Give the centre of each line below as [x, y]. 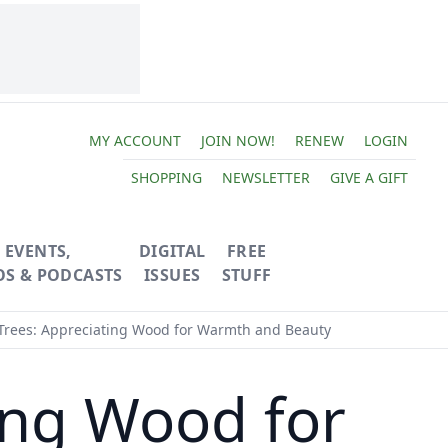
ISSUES [172, 275]
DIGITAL [172, 251]
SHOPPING [166, 177]
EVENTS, [38, 251]
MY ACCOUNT [134, 140]
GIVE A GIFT [368, 177]
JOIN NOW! [237, 140]
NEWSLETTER [265, 177]
